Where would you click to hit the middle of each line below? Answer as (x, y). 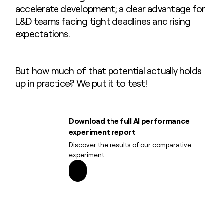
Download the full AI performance (129, 121)
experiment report (102, 132)
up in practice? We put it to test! (81, 83)
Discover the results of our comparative (130, 145)
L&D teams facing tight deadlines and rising (103, 21)
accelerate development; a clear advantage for (110, 9)
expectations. (43, 34)
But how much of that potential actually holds (108, 71)
